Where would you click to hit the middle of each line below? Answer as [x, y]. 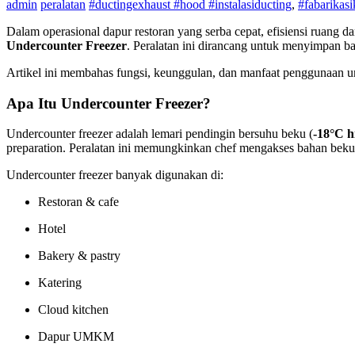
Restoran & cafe [78, 202]
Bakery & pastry [79, 256]
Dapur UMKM [76, 337]
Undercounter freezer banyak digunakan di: [115, 175]
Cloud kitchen [73, 310]
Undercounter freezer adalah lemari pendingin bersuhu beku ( [160, 134]
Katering [60, 283]
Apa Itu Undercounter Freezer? [109, 103]
